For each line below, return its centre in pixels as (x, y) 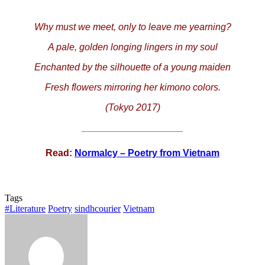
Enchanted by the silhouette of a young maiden (132, 67)
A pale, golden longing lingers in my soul (132, 47)
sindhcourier (98, 209)
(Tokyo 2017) (132, 107)
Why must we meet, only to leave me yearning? (132, 27)
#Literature (25, 209)
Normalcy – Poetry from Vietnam (147, 153)
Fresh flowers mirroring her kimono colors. (132, 87)
